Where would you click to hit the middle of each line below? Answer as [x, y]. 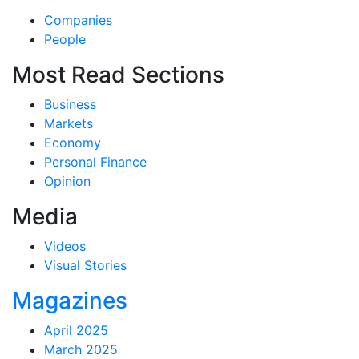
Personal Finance [95, 161]
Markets [69, 123]
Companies [78, 20]
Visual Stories [85, 265]
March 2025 [81, 349]
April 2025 [76, 330]
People [65, 39]
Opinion [67, 181]
